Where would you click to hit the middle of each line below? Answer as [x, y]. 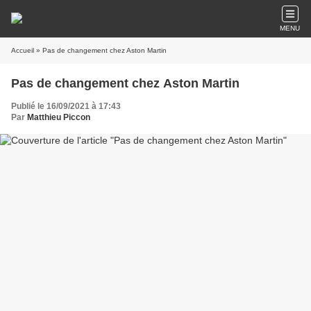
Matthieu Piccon [59, 117]
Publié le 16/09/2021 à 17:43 [66, 106]
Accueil [23, 50]
